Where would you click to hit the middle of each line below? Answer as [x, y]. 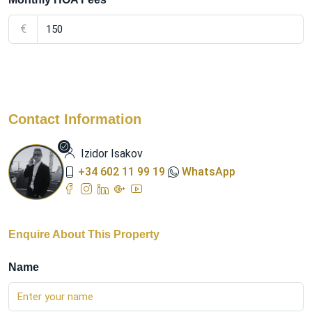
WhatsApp [209, 171]
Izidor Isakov [110, 153]
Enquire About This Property [84, 234]
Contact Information [75, 119]
